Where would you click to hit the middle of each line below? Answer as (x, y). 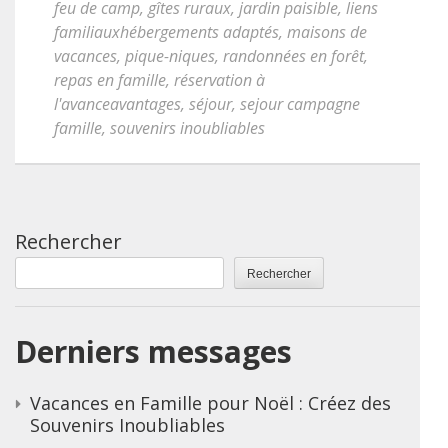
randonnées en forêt (293, 56)
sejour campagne (300, 104)
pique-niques (170, 56)
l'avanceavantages (117, 104)
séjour (210, 104)
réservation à (219, 80)
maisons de (327, 32)
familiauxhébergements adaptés (166, 32)
